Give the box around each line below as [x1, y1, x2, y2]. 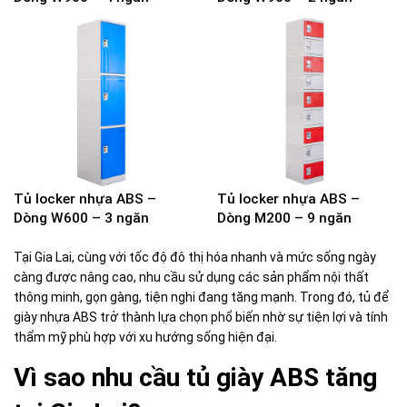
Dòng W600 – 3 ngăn [14, 210, 149, 226]
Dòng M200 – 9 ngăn [217, 210, 352, 226]
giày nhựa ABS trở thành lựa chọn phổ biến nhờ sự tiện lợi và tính [14, 310, 388, 324]
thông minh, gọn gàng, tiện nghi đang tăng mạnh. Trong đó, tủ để [14, 290, 389, 304]
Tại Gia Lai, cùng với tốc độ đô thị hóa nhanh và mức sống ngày [14, 250, 376, 264]
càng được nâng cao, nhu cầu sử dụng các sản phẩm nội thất [14, 270, 369, 284]
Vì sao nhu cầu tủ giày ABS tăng [14, 362, 377, 392]
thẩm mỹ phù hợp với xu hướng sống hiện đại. [14, 330, 277, 344]
